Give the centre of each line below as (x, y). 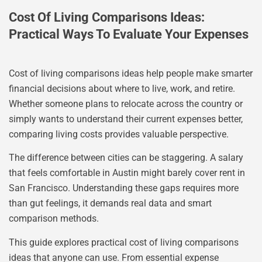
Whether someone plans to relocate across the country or (126, 104)
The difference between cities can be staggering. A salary (126, 158)
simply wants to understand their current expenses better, (126, 119)
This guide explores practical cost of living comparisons (124, 242)
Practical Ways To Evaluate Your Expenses (129, 34)
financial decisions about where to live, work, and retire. (122, 88)
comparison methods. (54, 219)
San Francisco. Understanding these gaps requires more (124, 188)
